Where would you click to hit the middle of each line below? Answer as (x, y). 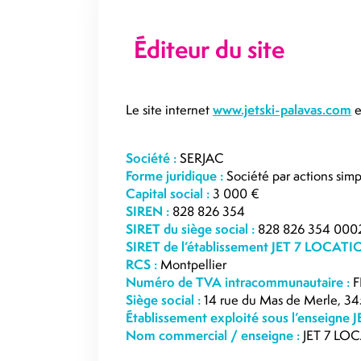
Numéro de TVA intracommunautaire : (238, 282)
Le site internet (169, 110)
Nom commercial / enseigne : (213, 335)
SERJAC (200, 158)
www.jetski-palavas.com (282, 110)
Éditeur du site (209, 50)
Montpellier (192, 264)
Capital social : (168, 193)
